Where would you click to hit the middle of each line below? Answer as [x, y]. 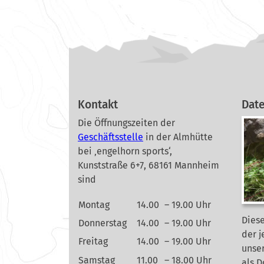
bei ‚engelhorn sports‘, [125, 151]
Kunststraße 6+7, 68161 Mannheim [148, 166]
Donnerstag [103, 223]
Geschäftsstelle [110, 137]
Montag [94, 205]
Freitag [93, 242]
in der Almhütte [179, 137]
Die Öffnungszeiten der [126, 123]
